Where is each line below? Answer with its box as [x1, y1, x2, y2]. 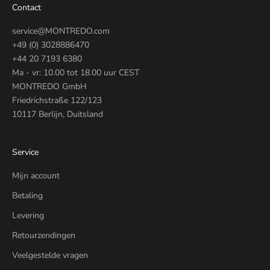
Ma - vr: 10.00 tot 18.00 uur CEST [12, 66, 139, 78]
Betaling [12, 189, 43, 201]
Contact [12, 1, 41, 13]
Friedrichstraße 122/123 [12, 94, 102, 106]
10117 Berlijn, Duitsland [12, 108, 103, 120]
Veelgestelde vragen [12, 249, 88, 261]
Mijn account [12, 169, 60, 181]
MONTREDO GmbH [12, 80, 87, 92]
